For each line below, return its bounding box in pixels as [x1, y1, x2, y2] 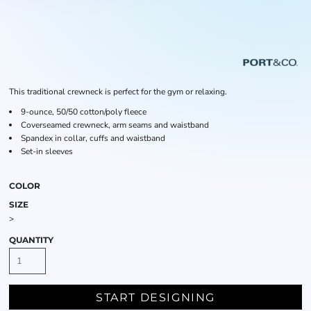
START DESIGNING [96, 291, 215, 305]
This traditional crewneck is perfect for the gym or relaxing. [9, 86, 227, 97]
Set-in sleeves [21, 146, 73, 157]
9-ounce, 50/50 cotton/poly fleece [21, 106, 146, 117]
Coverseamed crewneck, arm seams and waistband [21, 119, 209, 131]
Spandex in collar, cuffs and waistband [21, 133, 165, 144]
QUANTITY [9, 235, 53, 245]
